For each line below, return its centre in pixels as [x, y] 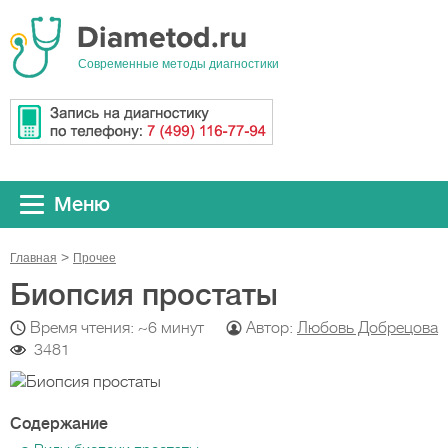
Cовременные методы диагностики [178, 64]
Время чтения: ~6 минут [117, 328]
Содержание [59, 424]
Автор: [271, 328]
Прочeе [94, 258]
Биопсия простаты [144, 295]
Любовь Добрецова [367, 328]
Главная [33, 258]
